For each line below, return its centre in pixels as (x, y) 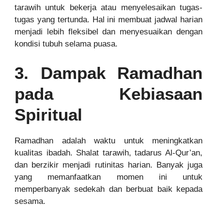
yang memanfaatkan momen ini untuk (108, 177)
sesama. (30, 201)
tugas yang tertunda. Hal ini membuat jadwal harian (108, 20)
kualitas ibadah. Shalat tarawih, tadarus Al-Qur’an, (108, 153)
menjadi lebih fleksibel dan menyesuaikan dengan (108, 32)
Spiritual (48, 114)
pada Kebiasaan (108, 93)
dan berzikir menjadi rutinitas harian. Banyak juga (108, 165)
